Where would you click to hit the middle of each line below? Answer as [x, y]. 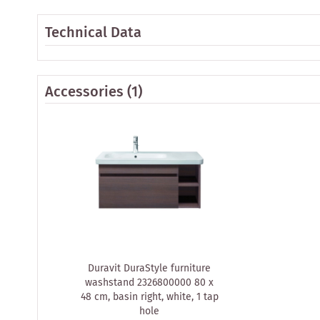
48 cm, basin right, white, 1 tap [149, 297]
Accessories [84, 92]
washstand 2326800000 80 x [149, 282]
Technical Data [93, 33]
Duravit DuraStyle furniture [149, 268]
